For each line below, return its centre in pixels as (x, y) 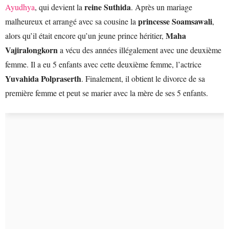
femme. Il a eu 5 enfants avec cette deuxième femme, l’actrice (103, 64)
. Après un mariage (162, 7)
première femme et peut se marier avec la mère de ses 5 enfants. (107, 93)
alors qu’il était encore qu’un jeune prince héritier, (85, 36)
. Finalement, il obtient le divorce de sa (143, 78)
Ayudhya (20, 7)
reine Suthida (108, 7)
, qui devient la (60, 7)
